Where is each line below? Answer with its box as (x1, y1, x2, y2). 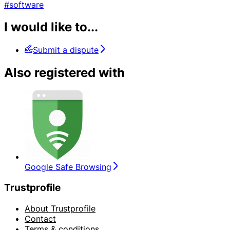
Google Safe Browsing (25, 162, 111, 172)
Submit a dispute (33, 45, 99, 55)
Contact (25, 213, 56, 224)
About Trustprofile (25, 203, 95, 214)
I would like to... (4, 20, 98, 35)
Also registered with (4, 65, 125, 81)
